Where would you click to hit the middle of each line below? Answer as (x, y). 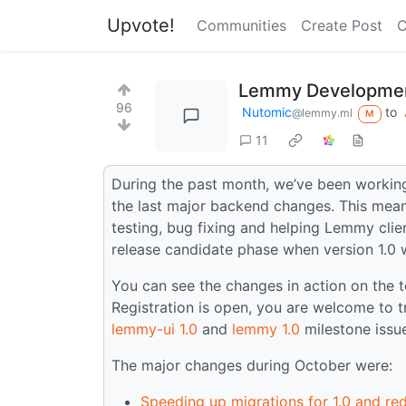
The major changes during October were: (252, 365)
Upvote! (141, 25)
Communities (242, 25)
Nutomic (267, 112)
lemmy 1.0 (266, 329)
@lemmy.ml (322, 113)
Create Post (342, 25)
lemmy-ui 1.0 (155, 329)
